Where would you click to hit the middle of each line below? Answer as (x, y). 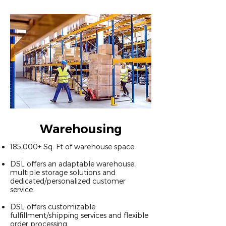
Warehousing (81, 129)
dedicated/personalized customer (68, 181)
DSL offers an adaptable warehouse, (73, 164)
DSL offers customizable (53, 207)
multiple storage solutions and (63, 172)
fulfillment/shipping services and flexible (79, 215)
